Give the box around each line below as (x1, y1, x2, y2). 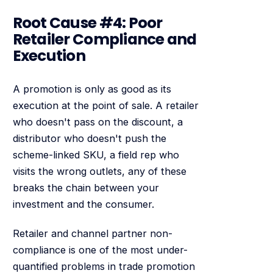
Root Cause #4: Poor (12, 12, 163, 34)
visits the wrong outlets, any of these (12, 165, 186, 178)
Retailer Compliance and (12, 28, 197, 50)
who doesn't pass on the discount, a (12, 116, 183, 129)
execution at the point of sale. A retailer (12, 99, 199, 112)
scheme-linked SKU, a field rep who (12, 149, 179, 161)
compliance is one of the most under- (12, 243, 188, 256)
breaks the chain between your (12, 182, 159, 194)
